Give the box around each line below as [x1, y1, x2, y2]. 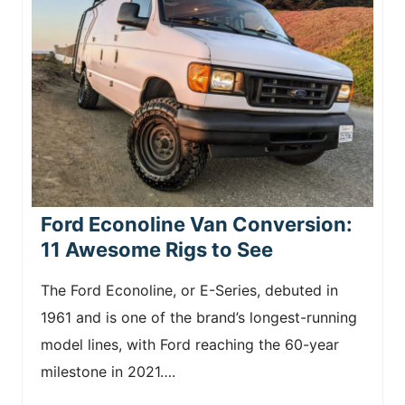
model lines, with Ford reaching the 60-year [41, 334, 339, 353]
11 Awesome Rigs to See [41, 237, 273, 261]
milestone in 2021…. [41, 362, 175, 381]
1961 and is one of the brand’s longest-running [41, 307, 357, 326]
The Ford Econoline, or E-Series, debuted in [41, 280, 338, 299]
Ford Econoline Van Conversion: [41, 212, 353, 236]
